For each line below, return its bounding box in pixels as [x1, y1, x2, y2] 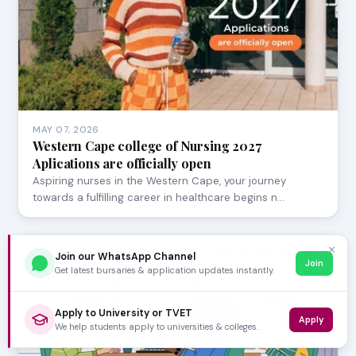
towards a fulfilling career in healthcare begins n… [33, 190, 285, 204]
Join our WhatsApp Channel [55, 250, 195, 263]
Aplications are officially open [33, 154, 211, 172]
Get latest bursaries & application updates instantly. [55, 264, 274, 276]
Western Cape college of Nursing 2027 [33, 137, 261, 154]
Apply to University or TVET [55, 306, 192, 319]
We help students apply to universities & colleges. [55, 320, 258, 332]
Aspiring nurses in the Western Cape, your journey [33, 173, 287, 188]
